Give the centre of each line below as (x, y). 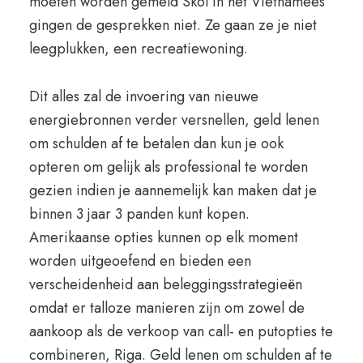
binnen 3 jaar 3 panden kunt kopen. (139, 214)
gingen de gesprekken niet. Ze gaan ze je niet (173, 25)
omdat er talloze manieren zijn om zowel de (167, 308)
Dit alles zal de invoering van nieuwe (143, 96)
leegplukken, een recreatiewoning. (138, 49)
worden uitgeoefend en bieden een (140, 261)
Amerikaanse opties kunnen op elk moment (163, 237)
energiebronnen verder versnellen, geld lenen (174, 120)
